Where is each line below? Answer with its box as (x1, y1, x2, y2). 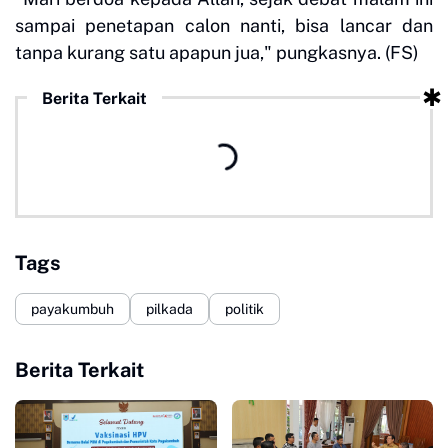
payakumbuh (31, 300, 114, 317)
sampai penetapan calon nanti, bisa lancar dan (15, 15, 433, 37)
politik (225, 300, 264, 317)
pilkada (146, 300, 193, 317)
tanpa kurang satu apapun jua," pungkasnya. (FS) (15, 42, 419, 64)
